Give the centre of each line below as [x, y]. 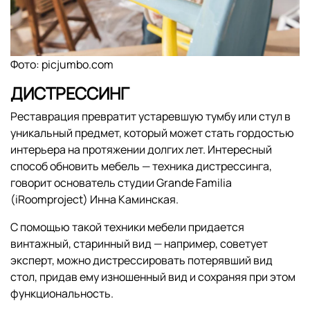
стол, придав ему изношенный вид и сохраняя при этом [153, 277]
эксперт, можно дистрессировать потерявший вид [142, 261]
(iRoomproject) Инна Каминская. [94, 200]
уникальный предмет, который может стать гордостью [152, 133]
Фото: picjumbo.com [62, 65]
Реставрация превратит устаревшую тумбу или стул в [151, 117]
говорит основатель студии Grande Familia [121, 183]
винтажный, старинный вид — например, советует [139, 244]
